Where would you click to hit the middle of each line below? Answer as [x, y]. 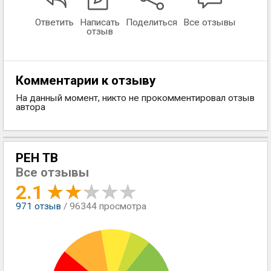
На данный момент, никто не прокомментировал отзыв [135, 98]
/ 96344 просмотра [105, 206]
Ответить [54, 22]
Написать [100, 22]
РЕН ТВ [37, 158]
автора [31, 107]
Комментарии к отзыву [86, 80]
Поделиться [152, 22]
